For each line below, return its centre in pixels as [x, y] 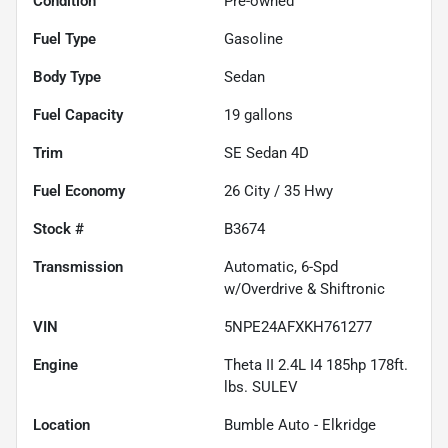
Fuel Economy [79, 190]
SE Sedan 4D [266, 152]
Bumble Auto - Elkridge [300, 424]
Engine [55, 364]
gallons [266, 114]
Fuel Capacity [78, 114]
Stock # [58, 228]
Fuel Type [64, 38]
